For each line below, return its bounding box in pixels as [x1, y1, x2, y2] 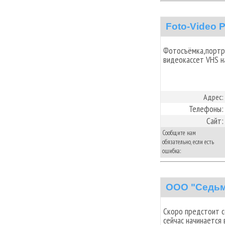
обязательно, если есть [162, 138, 214, 146]
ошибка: [162, 147, 181, 155]
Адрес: [203, 92, 223, 102]
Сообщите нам [162, 129, 196, 137]
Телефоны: [189, 103, 223, 115]
